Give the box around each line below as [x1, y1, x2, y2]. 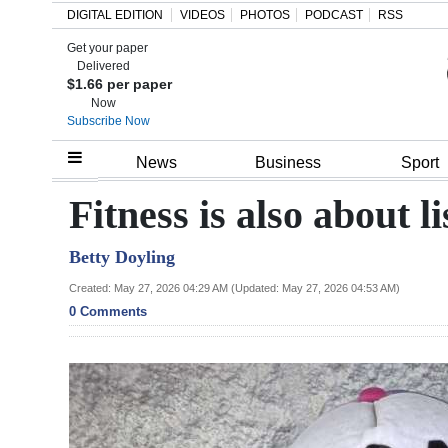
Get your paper [67, 41, 148, 55]
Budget [32, 320, 86, 342]
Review [32, 247, 84, 269]
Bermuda [32, 292, 102, 314]
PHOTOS [240, 8, 290, 22]
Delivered [77, 59, 131, 73]
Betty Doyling [69, 246, 175, 267]
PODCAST [305, 8, 363, 22]
